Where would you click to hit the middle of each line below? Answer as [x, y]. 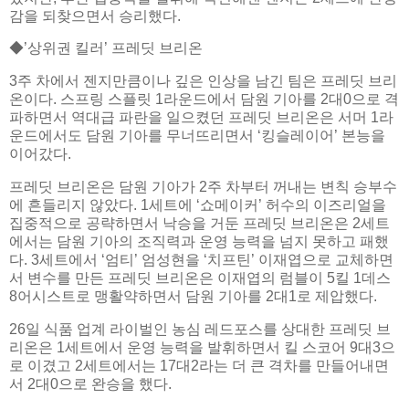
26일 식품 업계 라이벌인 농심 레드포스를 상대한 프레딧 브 [200, 329]
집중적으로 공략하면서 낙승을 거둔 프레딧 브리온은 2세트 [199, 224]
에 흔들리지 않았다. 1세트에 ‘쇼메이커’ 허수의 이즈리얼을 [198, 205]
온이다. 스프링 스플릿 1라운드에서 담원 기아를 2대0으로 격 [204, 100]
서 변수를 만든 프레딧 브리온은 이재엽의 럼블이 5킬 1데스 [200, 278]
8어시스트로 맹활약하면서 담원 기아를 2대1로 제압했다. [193, 297]
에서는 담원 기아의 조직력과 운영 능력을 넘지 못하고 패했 [199, 242]
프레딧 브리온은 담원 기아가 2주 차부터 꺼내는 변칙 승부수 [203, 187]
